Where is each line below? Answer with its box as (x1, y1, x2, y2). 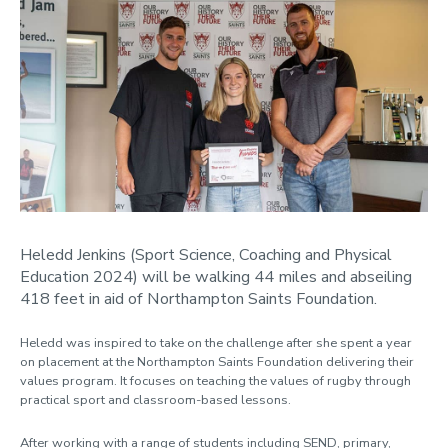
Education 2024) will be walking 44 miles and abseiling (20, 265, 412, 288)
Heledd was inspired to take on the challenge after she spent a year (20, 333, 412, 352)
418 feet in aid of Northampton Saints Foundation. (20, 287, 377, 310)
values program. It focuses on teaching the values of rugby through (20, 371, 411, 390)
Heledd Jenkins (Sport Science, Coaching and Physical (20, 243, 392, 266)
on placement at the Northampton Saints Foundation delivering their (20, 352, 414, 371)
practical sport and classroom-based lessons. (20, 390, 291, 409)
